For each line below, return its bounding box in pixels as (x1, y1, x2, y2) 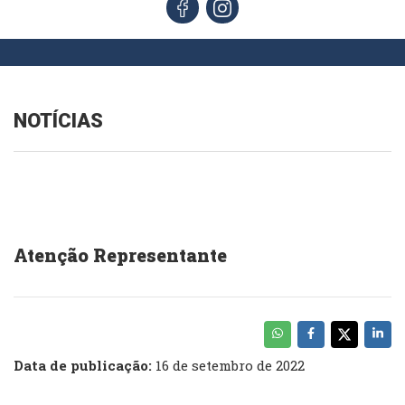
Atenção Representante (14, 243, 227, 268)
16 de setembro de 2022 (152, 356, 305, 375)
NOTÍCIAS (14, 109, 103, 133)
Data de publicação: (14, 356, 152, 375)
